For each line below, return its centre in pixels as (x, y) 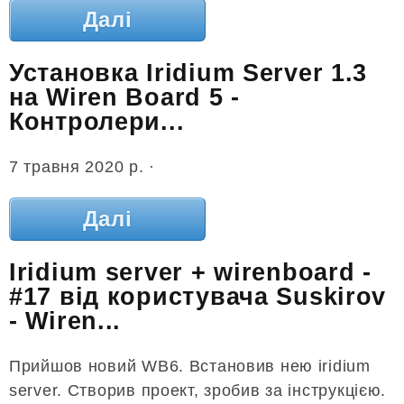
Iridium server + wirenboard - (190, 273)
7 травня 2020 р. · (82, 166)
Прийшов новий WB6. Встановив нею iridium (190, 366)
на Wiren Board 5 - (124, 98)
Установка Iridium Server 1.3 (188, 73)
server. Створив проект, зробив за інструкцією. (198, 390)
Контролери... (97, 122)
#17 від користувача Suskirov (198, 297)
